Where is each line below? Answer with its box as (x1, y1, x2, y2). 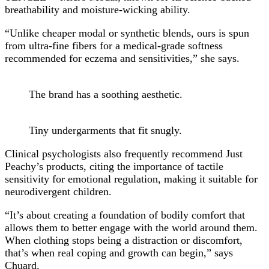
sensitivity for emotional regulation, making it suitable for (5, 172, 258, 185)
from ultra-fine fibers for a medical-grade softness (5, 39, 223, 52)
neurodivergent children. (5, 185, 112, 198)
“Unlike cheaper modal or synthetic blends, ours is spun (5, 26, 249, 39)
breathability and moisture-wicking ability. (5, 3, 190, 16)
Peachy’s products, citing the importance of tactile (5, 160, 223, 172)
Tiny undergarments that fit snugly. (29, 124, 182, 136)
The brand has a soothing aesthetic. (29, 88, 183, 100)
